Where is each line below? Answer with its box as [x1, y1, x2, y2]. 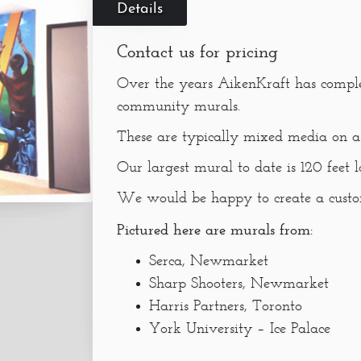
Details [117, 2, 163, 17]
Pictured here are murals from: [117, 220, 313, 239]
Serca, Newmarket [149, 254, 268, 269]
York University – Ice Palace [149, 322, 330, 337]
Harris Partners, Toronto [149, 299, 302, 314]
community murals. [117, 99, 240, 114]
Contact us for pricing [117, 40, 278, 62]
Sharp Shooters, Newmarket [149, 276, 329, 292]
